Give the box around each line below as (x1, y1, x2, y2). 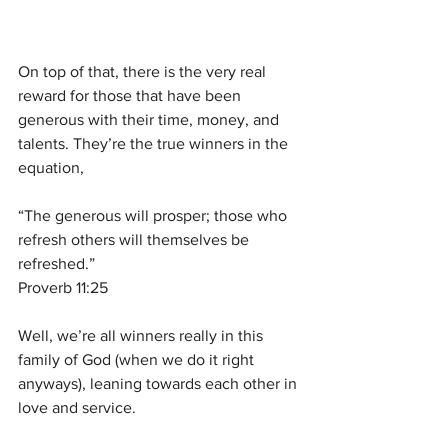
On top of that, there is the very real (18, 62, 270, 80)
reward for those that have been (18, 86, 245, 104)
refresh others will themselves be (18, 230, 253, 248)
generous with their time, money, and (18, 110, 283, 128)
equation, (18, 158, 84, 176)
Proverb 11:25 (18, 278, 108, 296)
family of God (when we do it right (18, 350, 258, 368)
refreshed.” (18, 254, 95, 272)
